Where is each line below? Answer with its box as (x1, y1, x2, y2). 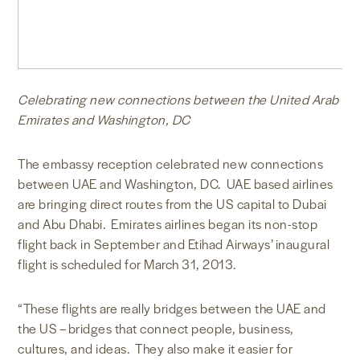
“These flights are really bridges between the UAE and (18, 299, 326, 318)
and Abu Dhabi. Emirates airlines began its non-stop (18, 215, 318, 234)
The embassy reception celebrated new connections (18, 154, 324, 174)
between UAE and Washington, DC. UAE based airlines (18, 174, 333, 194)
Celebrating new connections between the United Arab (18, 90, 339, 109)
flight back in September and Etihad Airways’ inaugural (18, 235, 330, 254)
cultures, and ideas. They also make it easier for (18, 339, 293, 358)
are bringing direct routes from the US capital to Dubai (18, 194, 327, 214)
